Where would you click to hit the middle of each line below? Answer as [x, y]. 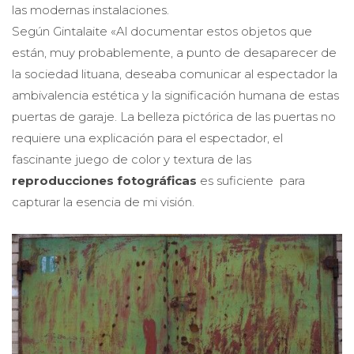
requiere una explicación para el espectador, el [147, 127]
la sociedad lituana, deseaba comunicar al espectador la [175, 63]
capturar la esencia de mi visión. [103, 191]
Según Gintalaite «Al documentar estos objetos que [162, 21]
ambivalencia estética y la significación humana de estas [175, 85]
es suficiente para [251, 170]
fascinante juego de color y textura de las [132, 149]
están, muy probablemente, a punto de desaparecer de [174, 42]
